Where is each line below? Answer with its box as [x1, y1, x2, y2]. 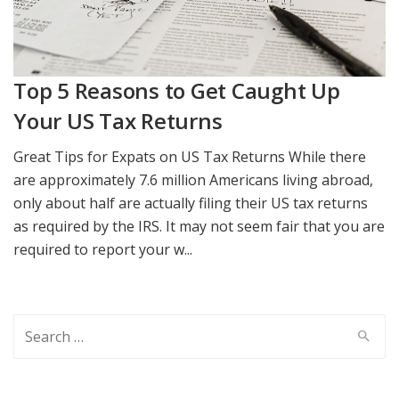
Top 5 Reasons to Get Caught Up [13, 76, 340, 106]
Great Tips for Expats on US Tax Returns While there [13, 146, 366, 167]
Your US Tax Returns [13, 106, 223, 136]
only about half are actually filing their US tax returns [13, 192, 368, 213]
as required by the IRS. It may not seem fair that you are [13, 216, 385, 236]
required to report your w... [13, 239, 192, 259]
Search [13, 315, 59, 336]
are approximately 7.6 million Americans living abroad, [13, 169, 373, 190]
